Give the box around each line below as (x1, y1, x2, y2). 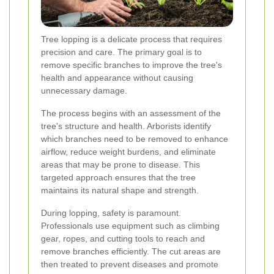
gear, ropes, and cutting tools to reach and (41, 233, 205, 243)
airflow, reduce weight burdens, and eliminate (41, 146, 216, 157)
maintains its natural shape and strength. (41, 185, 199, 195)
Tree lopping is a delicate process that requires (41, 34, 222, 44)
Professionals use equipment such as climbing (41, 220, 220, 231)
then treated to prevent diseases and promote (41, 259, 218, 269)
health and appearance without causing (41, 72, 193, 83)
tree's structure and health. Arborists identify (41, 120, 211, 131)
